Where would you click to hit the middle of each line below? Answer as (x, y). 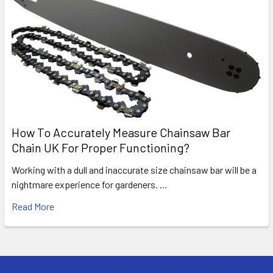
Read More (33, 206)
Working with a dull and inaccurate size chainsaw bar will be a (134, 169)
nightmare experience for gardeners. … (90, 184)
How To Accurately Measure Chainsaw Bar (121, 132)
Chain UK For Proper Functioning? (101, 147)
